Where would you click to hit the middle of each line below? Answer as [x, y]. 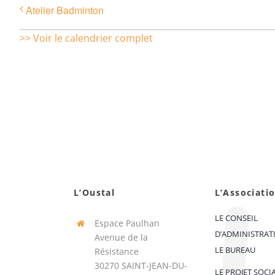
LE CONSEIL [236, 218]
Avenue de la [121, 238]
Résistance [116, 252]
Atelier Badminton [65, 10]
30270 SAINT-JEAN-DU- [141, 266]
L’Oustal [94, 193]
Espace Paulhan [127, 223]
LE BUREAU [235, 250]
